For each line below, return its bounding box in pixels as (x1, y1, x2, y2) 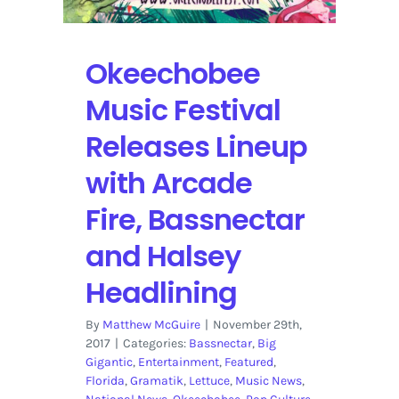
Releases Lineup (85, 126, 307, 167)
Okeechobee (85, 53, 260, 94)
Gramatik (129, 372, 183, 388)
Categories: (122, 335, 189, 351)
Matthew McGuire (102, 316, 200, 332)
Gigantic (85, 354, 133, 370)
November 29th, (212, 316, 302, 332)
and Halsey (85, 235, 240, 276)
